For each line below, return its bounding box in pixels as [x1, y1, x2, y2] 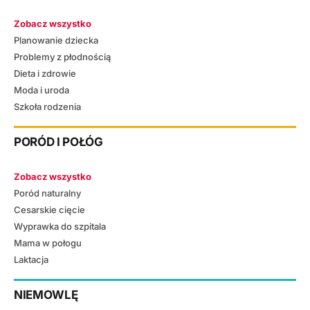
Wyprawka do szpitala [14, 220, 106, 232]
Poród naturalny [14, 187, 81, 199]
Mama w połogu [14, 237, 82, 248]
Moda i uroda [14, 84, 69, 95]
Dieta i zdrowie [14, 67, 76, 79]
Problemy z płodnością [14, 51, 111, 62]
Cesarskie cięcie [14, 203, 85, 215]
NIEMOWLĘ [14, 288, 78, 302]
